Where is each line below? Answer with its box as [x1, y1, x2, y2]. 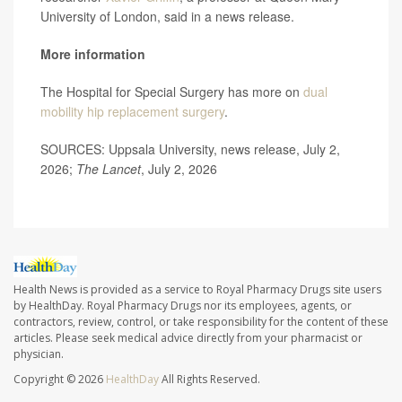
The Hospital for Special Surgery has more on [40, 83, 303, 100]
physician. [13, 346, 64, 363]
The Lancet [76, 160, 141, 178]
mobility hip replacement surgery [40, 102, 224, 120]
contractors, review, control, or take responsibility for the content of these [13, 314, 389, 330]
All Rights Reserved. [159, 371, 260, 388]
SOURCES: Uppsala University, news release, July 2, [40, 140, 340, 158]
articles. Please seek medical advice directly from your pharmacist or [13, 330, 363, 346]
